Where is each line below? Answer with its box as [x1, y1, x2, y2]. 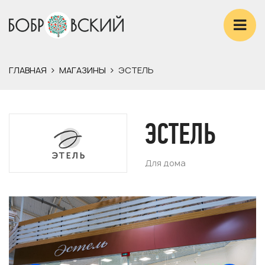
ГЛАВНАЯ [9, 64, 47, 76]
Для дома [145, 157, 186, 169]
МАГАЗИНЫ [59, 64, 106, 76]
